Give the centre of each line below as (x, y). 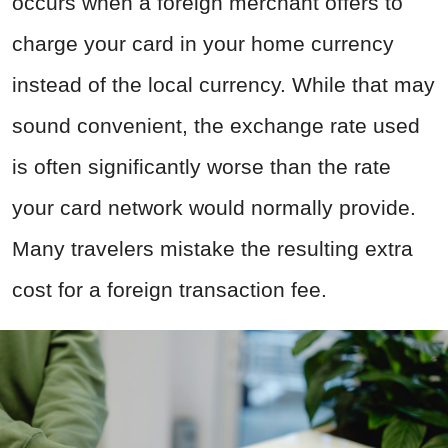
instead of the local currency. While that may (223, 85)
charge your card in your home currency (203, 44)
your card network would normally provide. (214, 208)
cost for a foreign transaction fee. (169, 290)
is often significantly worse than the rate (201, 167)
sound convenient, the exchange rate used (216, 126)
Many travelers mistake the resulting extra (212, 249)
